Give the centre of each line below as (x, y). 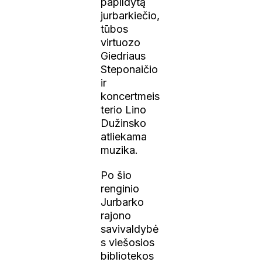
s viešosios (128, 242)
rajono (116, 215)
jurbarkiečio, (130, 15)
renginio (120, 188)
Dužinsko (124, 123)
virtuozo (121, 42)
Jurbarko (123, 202)
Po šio (116, 175)
